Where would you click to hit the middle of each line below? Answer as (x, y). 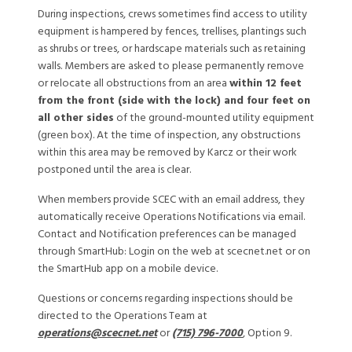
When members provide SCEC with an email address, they (171, 200)
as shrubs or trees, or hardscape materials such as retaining (172, 49)
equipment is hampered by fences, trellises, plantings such (172, 31)
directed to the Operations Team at (123, 316)
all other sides (76, 118)
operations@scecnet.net (97, 333)
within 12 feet (266, 83)
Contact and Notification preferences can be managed (167, 234)
